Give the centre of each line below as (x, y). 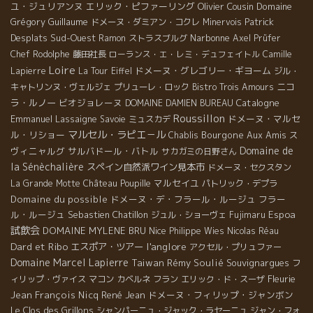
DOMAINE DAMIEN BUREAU (179, 103)
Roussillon (199, 119)
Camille (277, 54)
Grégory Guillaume (49, 22)
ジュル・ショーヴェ (189, 215)
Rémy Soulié (195, 263)
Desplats (29, 38)
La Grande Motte (45, 184)
